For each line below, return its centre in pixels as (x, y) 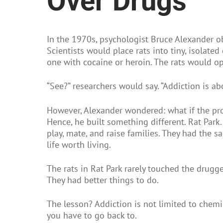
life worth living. (79, 144)
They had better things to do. (103, 180)
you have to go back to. (92, 216)
